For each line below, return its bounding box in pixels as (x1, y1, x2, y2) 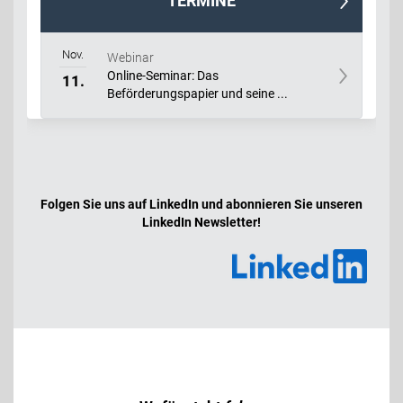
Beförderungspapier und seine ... (107, 85, 288, 101)
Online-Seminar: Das (107, 67, 219, 83)
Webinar (107, 49, 154, 65)
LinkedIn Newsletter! (142, 214, 261, 229)
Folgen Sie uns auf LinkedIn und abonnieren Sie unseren (40, 196, 363, 211)
